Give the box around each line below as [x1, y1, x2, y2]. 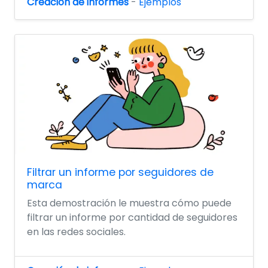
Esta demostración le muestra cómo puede [27, 196, 232, 210]
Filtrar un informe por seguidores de [27, 165, 214, 179]
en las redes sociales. [27, 224, 126, 239]
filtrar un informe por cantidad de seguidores [27, 210, 237, 224]
